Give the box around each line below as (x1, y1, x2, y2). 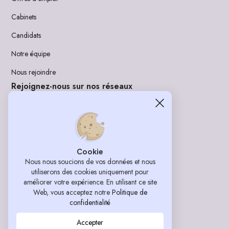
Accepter (77, 217, 103, 227)
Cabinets (11, 12, 37, 22)
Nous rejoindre (11, 67, 56, 77)
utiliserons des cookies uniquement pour (31, 167, 149, 177)
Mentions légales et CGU (11, 171, 90, 180)
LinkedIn (24, 109, 48, 119)
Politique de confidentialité (11, 189, 96, 199)
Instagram (24, 129, 53, 140)
